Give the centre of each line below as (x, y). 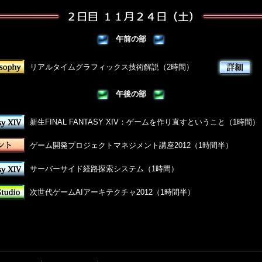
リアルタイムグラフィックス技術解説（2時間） (112, 67)
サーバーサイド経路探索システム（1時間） (104, 169)
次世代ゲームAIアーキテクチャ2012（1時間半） (112, 192)
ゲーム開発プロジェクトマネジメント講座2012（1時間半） (131, 145)
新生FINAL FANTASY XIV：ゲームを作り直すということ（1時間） (145, 122)
